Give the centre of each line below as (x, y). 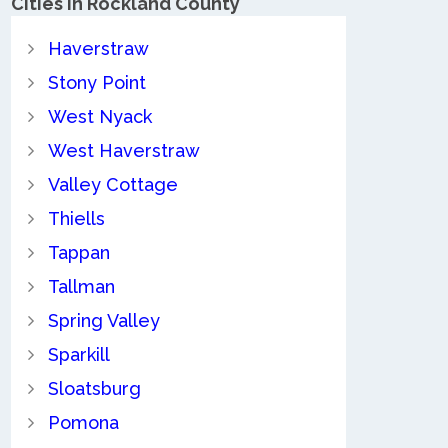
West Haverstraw (123, 151)
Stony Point (96, 83)
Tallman (81, 287)
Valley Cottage (112, 185)
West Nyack (99, 117)
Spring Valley (103, 321)
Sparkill (78, 355)
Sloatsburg (94, 389)
